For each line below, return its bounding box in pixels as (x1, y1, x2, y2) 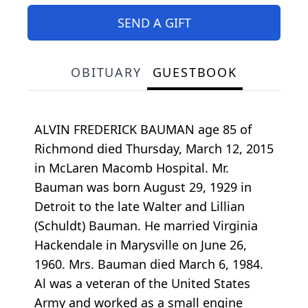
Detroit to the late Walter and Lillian (34, 197, 245, 214)
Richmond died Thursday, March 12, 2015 (34, 140, 274, 157)
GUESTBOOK (152, 63, 237, 80)
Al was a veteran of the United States (34, 274, 250, 291)
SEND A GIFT (117, 14, 191, 31)
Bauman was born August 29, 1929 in (34, 178, 252, 195)
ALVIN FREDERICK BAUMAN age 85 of (34, 120, 252, 137)
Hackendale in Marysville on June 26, (34, 236, 247, 253)
